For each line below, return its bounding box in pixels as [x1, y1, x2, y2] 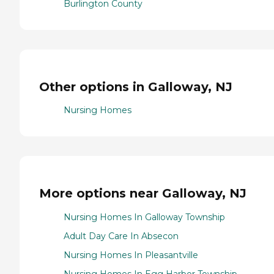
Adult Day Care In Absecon [64, 230, 179, 242]
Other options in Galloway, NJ [39, 79, 232, 94]
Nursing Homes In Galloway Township [64, 211, 225, 223]
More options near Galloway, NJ [39, 185, 246, 201]
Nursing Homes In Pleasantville [64, 249, 198, 261]
